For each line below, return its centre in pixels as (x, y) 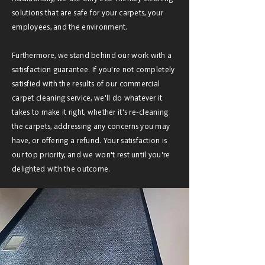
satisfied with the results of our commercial (86, 84)
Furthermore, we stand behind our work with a (92, 56)
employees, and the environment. (70, 28)
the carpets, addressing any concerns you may (91, 127)
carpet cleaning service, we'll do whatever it (87, 98)
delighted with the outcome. (61, 169)
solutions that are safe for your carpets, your (88, 13)
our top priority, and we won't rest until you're (91, 155)
